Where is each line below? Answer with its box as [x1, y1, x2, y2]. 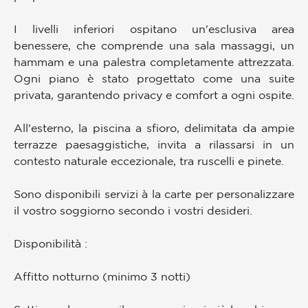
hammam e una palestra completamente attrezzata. [14, 56, 294, 69]
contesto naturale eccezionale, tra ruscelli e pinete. [14, 155, 284, 168]
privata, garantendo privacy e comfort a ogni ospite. [14, 89, 294, 102]
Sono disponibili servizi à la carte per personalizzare [14, 188, 294, 201]
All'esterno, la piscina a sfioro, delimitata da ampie [14, 122, 294, 135]
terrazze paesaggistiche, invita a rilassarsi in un [14, 138, 294, 151]
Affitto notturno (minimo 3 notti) [14, 270, 190, 283]
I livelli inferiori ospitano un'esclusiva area [14, 23, 294, 36]
